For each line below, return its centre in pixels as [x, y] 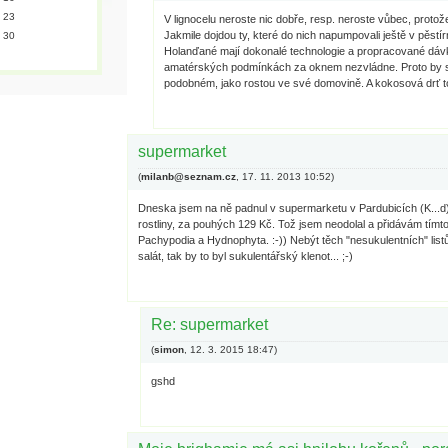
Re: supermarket [209, 324]
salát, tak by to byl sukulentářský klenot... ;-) [245, 256]
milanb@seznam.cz [188, 176]
